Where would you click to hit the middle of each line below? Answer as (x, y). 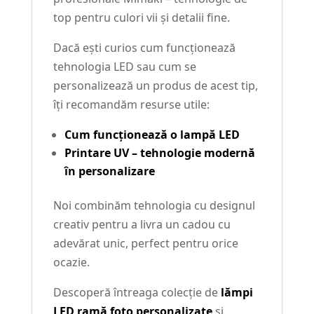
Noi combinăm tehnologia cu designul (154, 206)
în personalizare (109, 171)
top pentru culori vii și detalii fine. (141, 18)
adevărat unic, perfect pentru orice (145, 244)
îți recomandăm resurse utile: (131, 105)
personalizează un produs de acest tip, (155, 86)
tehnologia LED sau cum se (124, 67)
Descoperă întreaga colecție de (137, 293)
